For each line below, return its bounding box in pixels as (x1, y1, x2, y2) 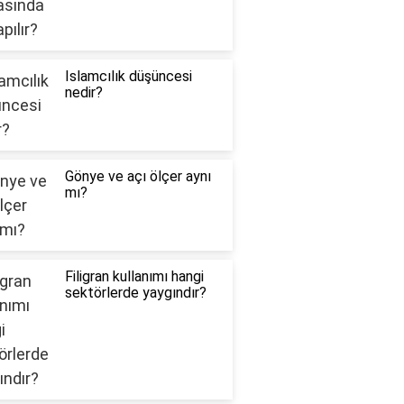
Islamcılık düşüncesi (64, 68, 192, 86)
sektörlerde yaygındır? (64, 284, 207, 302)
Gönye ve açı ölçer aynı (64, 168, 211, 186)
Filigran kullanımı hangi (64, 268, 204, 286)
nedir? (64, 84, 103, 102)
